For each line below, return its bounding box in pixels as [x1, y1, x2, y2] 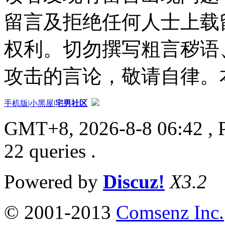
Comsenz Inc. [116, 201, 224, 223]
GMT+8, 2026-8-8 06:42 [4, 117, 203, 139]
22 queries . [4, 140, 96, 162]
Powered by [4, 170, 103, 192]
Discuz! [103, 170, 165, 192]
